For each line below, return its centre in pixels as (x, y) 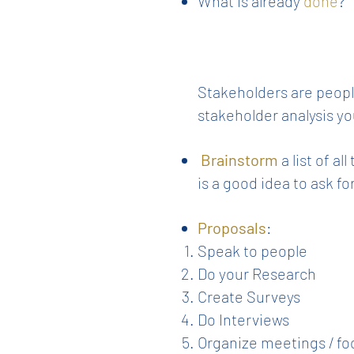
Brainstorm (239, 160)
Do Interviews (243, 319)
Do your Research (257, 273)
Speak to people (252, 250)
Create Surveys (249, 296)
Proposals (232, 228)
